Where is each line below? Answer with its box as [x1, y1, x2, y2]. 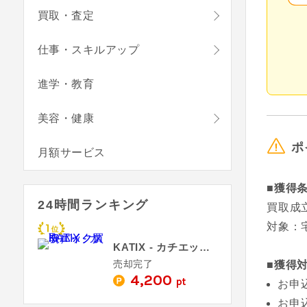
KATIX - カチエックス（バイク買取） [199, 241, 210, 253]
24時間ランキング [38, 198, 149, 212]
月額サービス [38, 147, 106, 158]
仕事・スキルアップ [38, 44, 140, 56]
